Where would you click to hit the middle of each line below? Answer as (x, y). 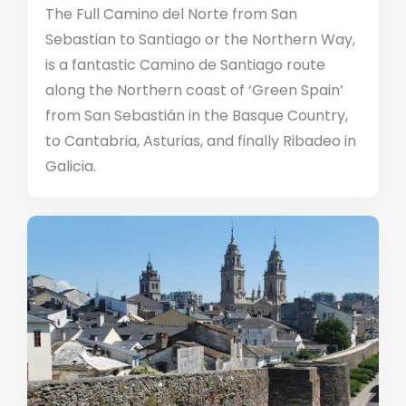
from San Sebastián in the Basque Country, (197, 115)
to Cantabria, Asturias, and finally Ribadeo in (201, 140)
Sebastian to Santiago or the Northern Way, (200, 39)
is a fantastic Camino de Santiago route (185, 64)
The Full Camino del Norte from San (171, 14)
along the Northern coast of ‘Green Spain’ (194, 90)
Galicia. (71, 166)
